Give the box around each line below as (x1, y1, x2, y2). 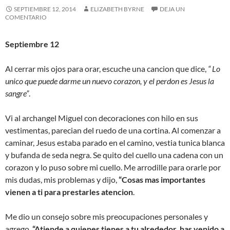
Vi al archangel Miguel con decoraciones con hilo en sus (5, 112, 198, 123)
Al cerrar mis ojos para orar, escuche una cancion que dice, (5, 63, 208, 73)
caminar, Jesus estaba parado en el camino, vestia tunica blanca (5, 137, 225, 147)
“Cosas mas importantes (117, 174, 205, 184)
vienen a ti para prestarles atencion (5, 186, 133, 197)
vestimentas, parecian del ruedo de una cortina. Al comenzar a (5, 125, 221, 135)
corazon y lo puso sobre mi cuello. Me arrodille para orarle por (5, 162, 221, 172)
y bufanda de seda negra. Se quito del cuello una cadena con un (5, 149, 223, 160)
